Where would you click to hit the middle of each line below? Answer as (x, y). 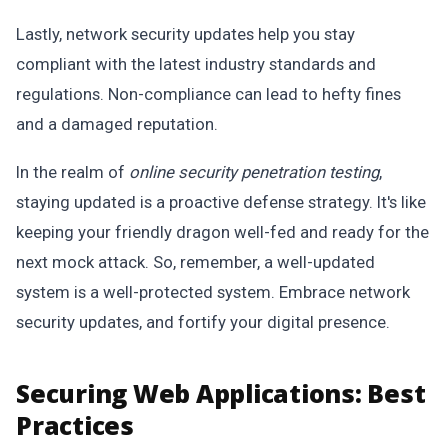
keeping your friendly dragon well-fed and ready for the (222, 232)
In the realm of (72, 172)
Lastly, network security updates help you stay (185, 34)
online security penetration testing (254, 172)
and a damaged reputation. (117, 124)
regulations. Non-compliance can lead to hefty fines (208, 94)
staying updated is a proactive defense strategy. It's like (221, 202)
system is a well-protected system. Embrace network (213, 292)
